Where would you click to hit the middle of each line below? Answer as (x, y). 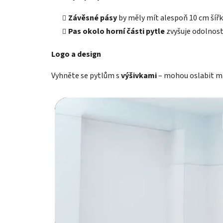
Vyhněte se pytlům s (86, 75)
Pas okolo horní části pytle (116, 31)
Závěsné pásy (93, 18)
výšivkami (139, 75)
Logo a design (76, 54)
